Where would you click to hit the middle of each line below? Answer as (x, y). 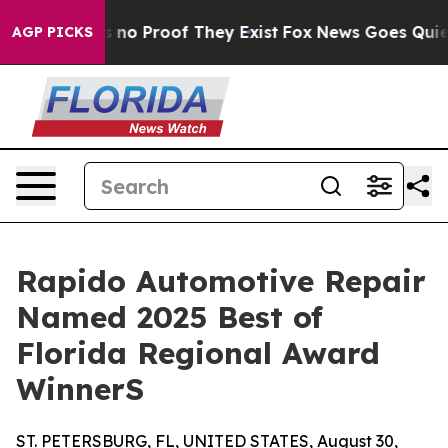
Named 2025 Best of (169, 317)
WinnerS (80, 389)
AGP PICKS (52, 32)
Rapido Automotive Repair (221, 281)
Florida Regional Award (198, 353)
